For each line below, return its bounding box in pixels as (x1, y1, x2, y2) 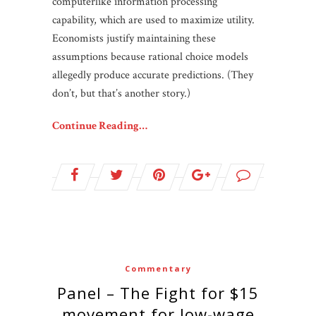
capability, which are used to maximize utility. (52, 13, 255, 28)
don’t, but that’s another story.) (52, 86, 190, 102)
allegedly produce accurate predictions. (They (52, 68, 253, 83)
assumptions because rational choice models (52, 49, 248, 65)
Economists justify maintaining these (52, 31, 216, 47)
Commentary (124, 263, 192, 274)
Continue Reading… (52, 119, 147, 134)
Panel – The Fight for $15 (57, 282, 67, 304)
